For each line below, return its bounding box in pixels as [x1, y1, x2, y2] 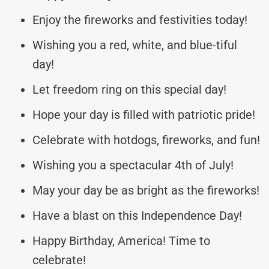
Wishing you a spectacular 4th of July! [32, 157, 234, 172]
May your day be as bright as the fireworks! [32, 183, 259, 198]
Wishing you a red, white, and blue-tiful [32, 37, 237, 52]
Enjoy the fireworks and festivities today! [32, 12, 247, 27]
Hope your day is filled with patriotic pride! [32, 107, 255, 122]
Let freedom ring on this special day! [32, 82, 226, 97]
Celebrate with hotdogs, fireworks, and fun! [32, 132, 260, 147]
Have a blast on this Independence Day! [32, 208, 242, 223]
